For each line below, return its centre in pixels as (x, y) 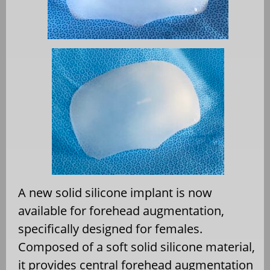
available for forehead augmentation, (121, 211)
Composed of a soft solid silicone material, (137, 247)
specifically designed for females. (110, 229)
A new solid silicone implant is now (115, 193)
